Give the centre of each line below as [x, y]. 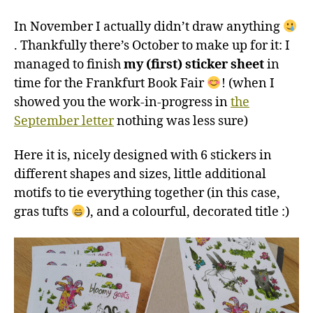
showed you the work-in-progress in [122, 102]
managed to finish [69, 64]
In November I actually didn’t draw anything [148, 27]
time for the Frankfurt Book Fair [110, 83]
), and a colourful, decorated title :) [187, 212]
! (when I [248, 83]
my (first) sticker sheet [194, 64]
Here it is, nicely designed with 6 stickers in [143, 156]
